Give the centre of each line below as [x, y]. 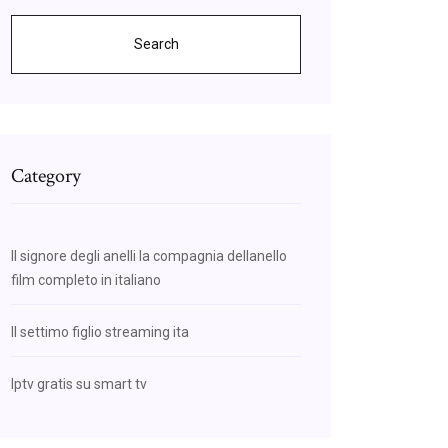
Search [156, 44]
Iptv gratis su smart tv [79, 384]
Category [46, 176]
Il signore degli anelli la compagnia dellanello [149, 256]
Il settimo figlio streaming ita [100, 332]
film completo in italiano [86, 280]
